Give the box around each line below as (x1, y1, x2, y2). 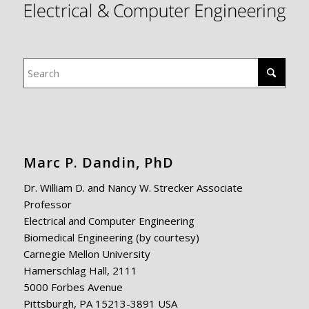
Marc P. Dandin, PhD (23, 152, 174, 172)
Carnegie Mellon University (23, 246, 150, 261)
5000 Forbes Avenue (23, 279, 123, 294)
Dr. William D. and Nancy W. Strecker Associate (23, 180, 243, 195)
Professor (23, 197, 72, 211)
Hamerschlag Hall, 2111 (23, 263, 137, 277)
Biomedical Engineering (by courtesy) (23, 230, 199, 244)
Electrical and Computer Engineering (23, 213, 195, 228)
